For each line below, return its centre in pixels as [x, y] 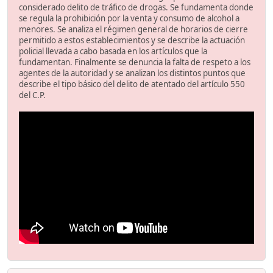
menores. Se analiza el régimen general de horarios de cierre [133, 30]
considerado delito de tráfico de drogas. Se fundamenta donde [136, 8]
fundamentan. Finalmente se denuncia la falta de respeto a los [135, 62]
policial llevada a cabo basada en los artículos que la [113, 51]
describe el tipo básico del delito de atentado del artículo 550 [132, 84]
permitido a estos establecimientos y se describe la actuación [132, 41]
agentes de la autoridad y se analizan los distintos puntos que [132, 73]
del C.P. [32, 95]
